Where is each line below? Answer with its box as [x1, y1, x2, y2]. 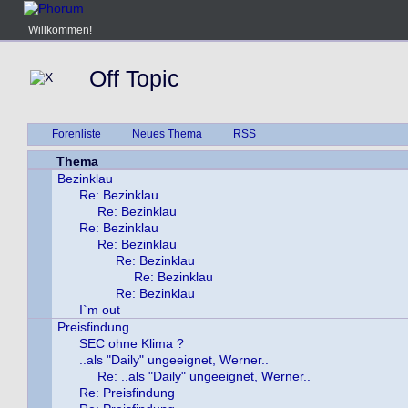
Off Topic [89, 66, 179, 91]
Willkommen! [28, 25, 92, 36]
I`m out [79, 302, 120, 317]
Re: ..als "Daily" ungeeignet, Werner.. [97, 369, 311, 383]
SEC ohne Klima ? [79, 336, 184, 351]
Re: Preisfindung [79, 385, 175, 400]
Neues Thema [132, 128, 202, 139]
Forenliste [52, 128, 101, 139]
